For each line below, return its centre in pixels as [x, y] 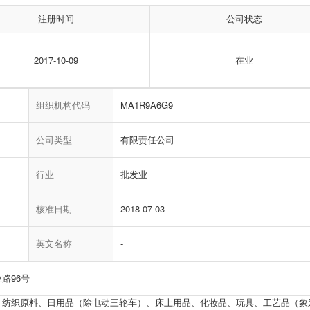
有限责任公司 [147, 140]
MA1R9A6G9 [147, 105]
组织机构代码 [63, 105]
